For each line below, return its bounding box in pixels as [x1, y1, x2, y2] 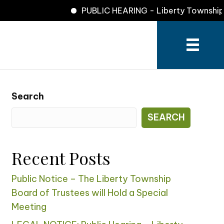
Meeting [11, 201, 46, 213]
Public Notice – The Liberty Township [11, 173, 171, 185]
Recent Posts [11, 146, 110, 170]
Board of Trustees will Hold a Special [11, 187, 168, 199]
